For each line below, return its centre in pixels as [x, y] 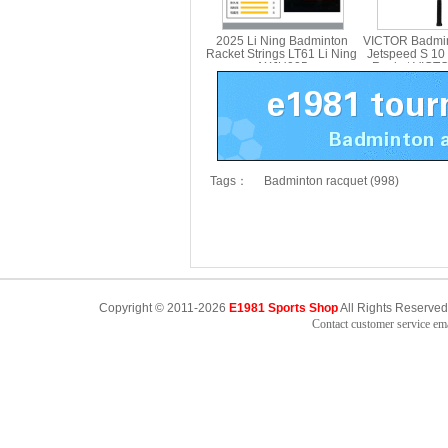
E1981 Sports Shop [283, 308]
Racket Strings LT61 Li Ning [282, 54]
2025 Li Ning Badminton [282, 41]
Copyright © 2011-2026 [164, 308]
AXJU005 [282, 67]
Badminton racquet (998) [332, 181]
